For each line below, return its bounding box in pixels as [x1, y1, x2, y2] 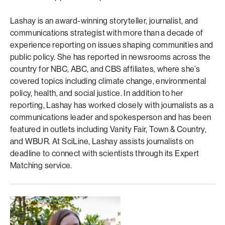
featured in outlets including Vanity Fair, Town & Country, [10, 125, 207, 134]
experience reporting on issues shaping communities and [10, 40, 213, 50]
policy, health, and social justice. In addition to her [10, 88, 183, 98]
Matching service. [10, 161, 72, 170]
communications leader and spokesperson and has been [10, 113, 211, 122]
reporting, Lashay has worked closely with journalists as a [10, 100, 214, 110]
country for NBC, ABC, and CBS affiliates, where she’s [10, 64, 200, 74]
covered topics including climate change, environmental [10, 76, 206, 86]
